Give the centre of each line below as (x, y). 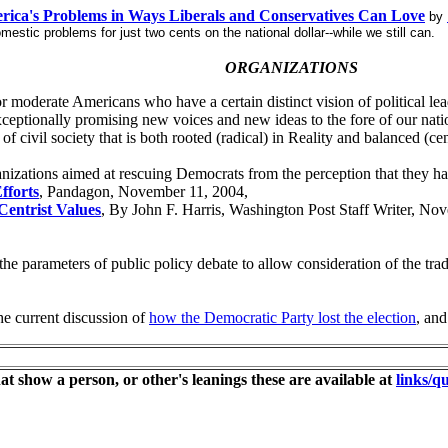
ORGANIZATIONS (291, 67)
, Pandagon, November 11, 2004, (143, 191)
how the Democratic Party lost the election (282, 317)
